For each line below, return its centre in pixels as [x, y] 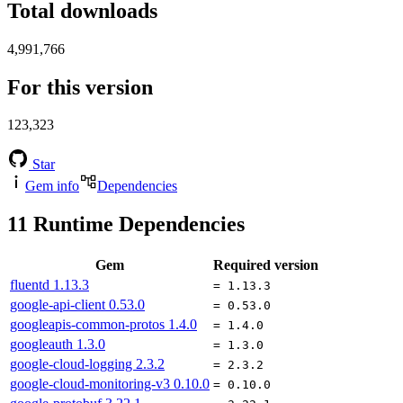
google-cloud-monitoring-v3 [92, 384]
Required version [266, 265]
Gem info [52, 186]
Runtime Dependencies [136, 224]
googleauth [43, 345]
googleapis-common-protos [89, 325]
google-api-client [59, 305]
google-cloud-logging [73, 364]
